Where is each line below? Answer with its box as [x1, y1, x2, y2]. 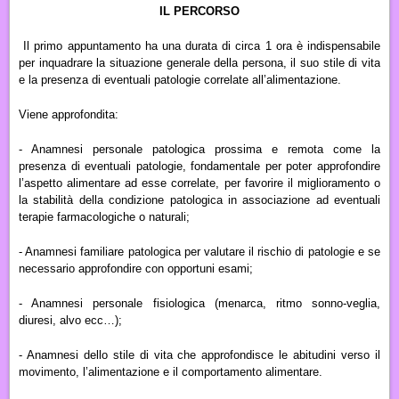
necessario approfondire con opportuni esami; [19, 261, 253, 275]
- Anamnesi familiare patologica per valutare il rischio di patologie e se [19, 244, 380, 258]
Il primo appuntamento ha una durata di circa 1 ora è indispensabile [23, 38, 381, 53]
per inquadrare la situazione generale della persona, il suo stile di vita [19, 55, 380, 69]
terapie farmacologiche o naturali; [19, 209, 190, 224]
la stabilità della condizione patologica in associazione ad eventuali [19, 192, 380, 207]
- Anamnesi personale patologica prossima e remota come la [19, 142, 380, 156]
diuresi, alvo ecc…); [19, 313, 122, 327]
